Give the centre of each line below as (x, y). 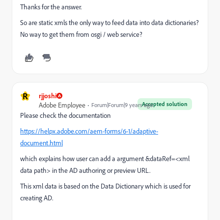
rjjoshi (48, 96)
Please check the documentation (65, 115)
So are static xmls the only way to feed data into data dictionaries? (110, 22)
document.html (41, 143)
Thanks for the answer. (51, 7)
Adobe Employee (62, 105)
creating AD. (37, 198)
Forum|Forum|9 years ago (122, 105)
